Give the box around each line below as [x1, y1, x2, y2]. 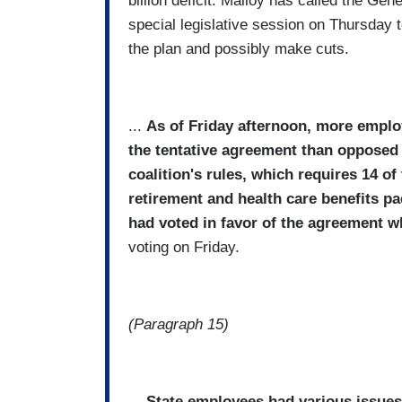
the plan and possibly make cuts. [128, 40, 349, 58]
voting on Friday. [128, 239, 240, 257]
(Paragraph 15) [128, 316, 229, 334]
